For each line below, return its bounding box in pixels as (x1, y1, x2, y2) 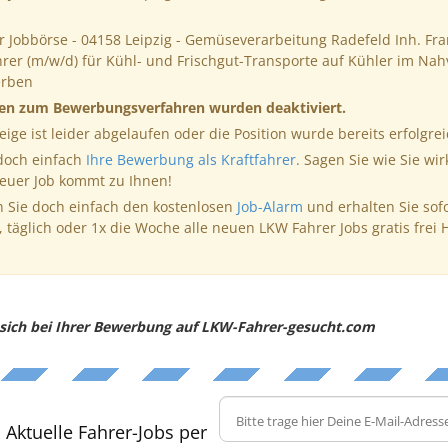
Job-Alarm (236, 196, 303, 216)
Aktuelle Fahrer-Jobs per (5, 419, 207, 444)
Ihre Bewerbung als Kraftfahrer (85, 149, 296, 169)
